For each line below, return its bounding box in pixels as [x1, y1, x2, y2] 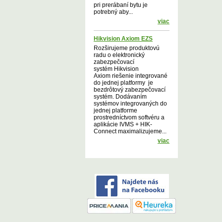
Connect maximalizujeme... [94, 128, 166, 135]
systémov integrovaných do [94, 100, 167, 107]
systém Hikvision [94, 65, 139, 72]
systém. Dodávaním [94, 93, 147, 100]
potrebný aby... [94, 8, 133, 15]
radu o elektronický [94, 52, 145, 58]
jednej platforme [94, 107, 137, 114]
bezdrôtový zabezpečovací [94, 86, 166, 93]
